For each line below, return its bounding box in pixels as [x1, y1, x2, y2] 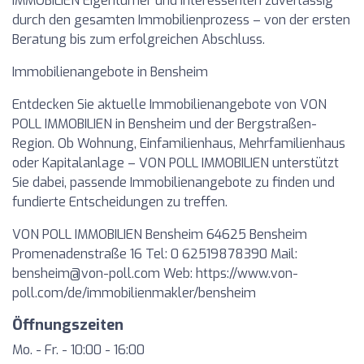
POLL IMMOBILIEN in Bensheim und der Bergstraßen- [12, 115, 317, 132]
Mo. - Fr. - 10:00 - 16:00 [12, 341, 145, 358]
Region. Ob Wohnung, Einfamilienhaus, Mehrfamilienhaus [12, 135, 345, 152]
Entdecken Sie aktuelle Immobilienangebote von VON [12, 96, 327, 113]
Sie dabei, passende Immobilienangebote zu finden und [12, 174, 335, 191]
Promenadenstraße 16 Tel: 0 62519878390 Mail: [12, 245, 297, 262]
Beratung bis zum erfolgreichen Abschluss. [12, 31, 265, 48]
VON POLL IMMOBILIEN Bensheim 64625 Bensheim [12, 226, 307, 243]
